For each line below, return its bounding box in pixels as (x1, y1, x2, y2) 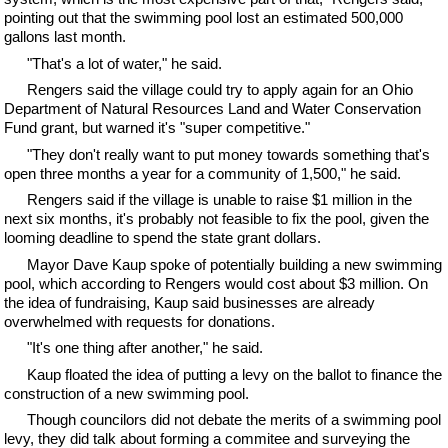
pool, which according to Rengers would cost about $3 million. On (4, 274, 429, 292)
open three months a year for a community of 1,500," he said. (4, 164, 402, 182)
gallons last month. (4, 28, 127, 45)
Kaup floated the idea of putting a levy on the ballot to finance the (26, 365, 442, 383)
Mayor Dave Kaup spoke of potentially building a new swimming (26, 255, 442, 273)
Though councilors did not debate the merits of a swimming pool (26, 411, 441, 428)
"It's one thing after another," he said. (26, 339, 263, 356)
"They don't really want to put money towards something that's (26, 145, 430, 163)
